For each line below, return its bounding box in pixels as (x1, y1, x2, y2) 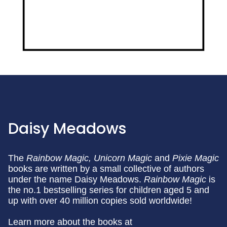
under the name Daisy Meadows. (8, 174, 144, 184)
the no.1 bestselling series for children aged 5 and (8, 185, 209, 195)
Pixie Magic (172, 153, 219, 163)
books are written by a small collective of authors (8, 164, 204, 174)
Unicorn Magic (94, 153, 152, 163)
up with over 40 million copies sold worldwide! (8, 196, 192, 206)
